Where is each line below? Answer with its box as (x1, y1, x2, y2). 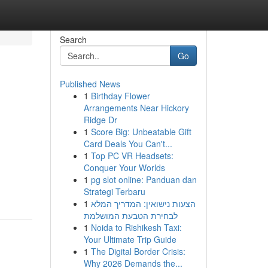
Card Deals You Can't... (83, 138, 172, 150)
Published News (59, 78, 120, 90)
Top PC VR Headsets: (90, 150, 173, 162)
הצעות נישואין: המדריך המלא (90, 197, 196, 209)
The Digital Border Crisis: (90, 245, 185, 257)
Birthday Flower (90, 90, 150, 102)
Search (59, 33, 87, 45)
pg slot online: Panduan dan (90, 173, 197, 185)
